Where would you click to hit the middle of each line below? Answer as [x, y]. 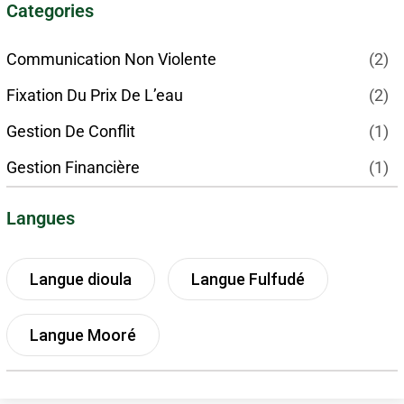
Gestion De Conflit [71, 131]
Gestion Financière [73, 167]
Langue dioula [81, 279]
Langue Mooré [83, 335]
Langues [41, 218]
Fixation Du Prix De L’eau [95, 95]
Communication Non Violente [111, 59]
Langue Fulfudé [248, 279]
